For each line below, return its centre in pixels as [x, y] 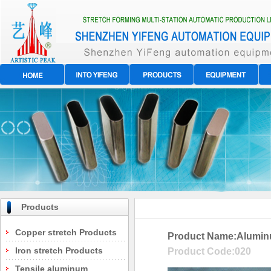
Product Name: [202, 236]
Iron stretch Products [59, 250]
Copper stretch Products [66, 232]
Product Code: [201, 251]
